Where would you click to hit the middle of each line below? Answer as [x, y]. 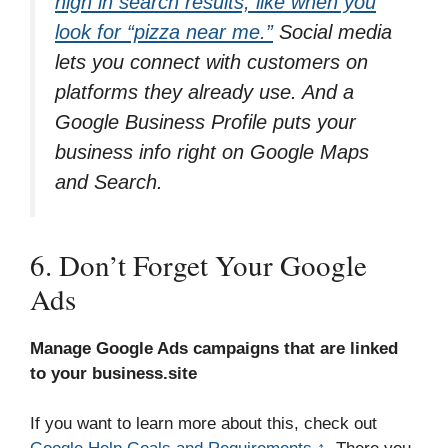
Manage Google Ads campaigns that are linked [214, 348]
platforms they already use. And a [204, 92]
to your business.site [113, 373]
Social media [332, 32]
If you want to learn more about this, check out [203, 424]
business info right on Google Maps [212, 152]
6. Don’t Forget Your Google [198, 264]
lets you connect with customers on [211, 62]
